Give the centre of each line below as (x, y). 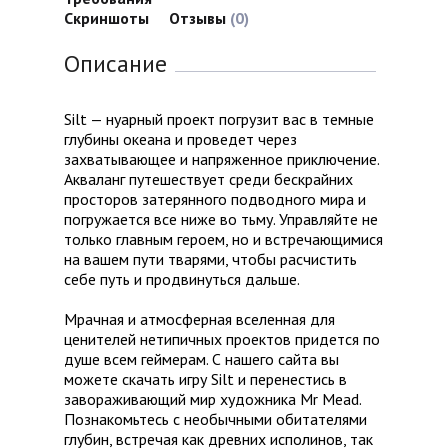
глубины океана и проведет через (180, 139)
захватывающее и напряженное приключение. (221, 159)
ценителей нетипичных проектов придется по (222, 339)
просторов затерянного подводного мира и (215, 199)
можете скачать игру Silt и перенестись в (205, 379)
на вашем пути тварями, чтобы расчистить (210, 259)
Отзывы (199, 18)
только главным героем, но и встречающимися (223, 239)
